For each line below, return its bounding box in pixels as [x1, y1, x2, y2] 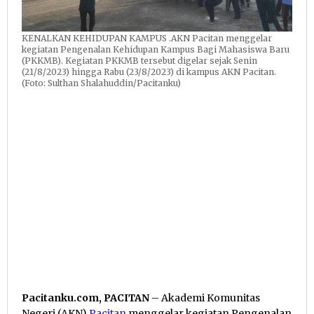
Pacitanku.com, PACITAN [22, 291, 149, 304]
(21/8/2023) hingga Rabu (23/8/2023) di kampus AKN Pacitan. [22, 66, 276, 77]
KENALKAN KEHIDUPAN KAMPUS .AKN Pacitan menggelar [22, 32, 272, 43]
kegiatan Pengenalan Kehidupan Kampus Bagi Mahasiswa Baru [22, 43, 289, 55]
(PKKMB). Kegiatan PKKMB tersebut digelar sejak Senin [22, 55, 257, 66]
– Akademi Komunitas [149, 291, 260, 304]
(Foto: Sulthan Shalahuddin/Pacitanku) [22, 77, 181, 88]
